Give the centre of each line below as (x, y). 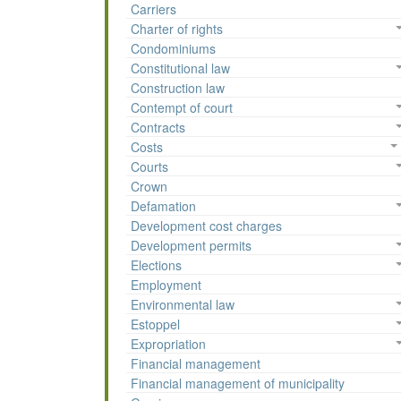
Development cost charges (206, 226)
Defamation (163, 206)
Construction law (178, 88)
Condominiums (173, 49)
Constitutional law (180, 68)
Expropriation (168, 344)
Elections (156, 265)
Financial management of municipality (238, 384)
